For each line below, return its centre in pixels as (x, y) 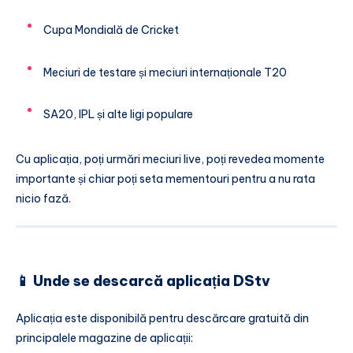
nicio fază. (43, 199)
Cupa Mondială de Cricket (111, 30)
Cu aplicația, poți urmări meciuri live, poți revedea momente (170, 160)
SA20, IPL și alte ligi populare (118, 115)
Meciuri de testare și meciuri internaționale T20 (165, 72)
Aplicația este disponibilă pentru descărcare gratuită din (162, 319)
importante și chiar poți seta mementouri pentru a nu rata (165, 179)
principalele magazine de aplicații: (104, 338)
